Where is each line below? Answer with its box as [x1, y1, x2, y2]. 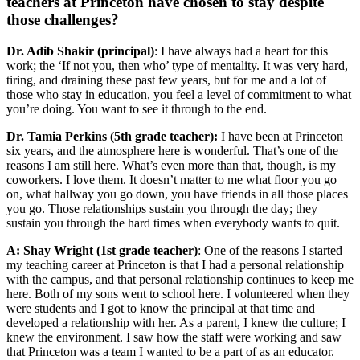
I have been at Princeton [218, 129, 343, 144]
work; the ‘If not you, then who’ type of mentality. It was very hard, [6, 59, 348, 73]
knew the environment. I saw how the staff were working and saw [6, 330, 342, 345]
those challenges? [6, 11, 119, 29]
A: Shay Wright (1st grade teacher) [6, 243, 198, 258]
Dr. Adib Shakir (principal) [6, 44, 154, 59]
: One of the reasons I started [198, 243, 342, 258]
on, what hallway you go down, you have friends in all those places [6, 187, 348, 202]
